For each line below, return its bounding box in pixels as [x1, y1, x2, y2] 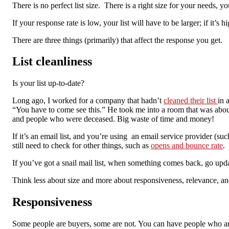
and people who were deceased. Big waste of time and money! [12, 114, 214, 124]
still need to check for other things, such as [12, 141, 151, 150]
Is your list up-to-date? [12, 79, 84, 88]
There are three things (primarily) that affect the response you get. [12, 35, 222, 44]
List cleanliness [12, 55, 92, 68]
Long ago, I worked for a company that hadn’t [12, 96, 164, 105]
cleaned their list [164, 96, 218, 105]
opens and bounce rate [151, 141, 223, 150]
